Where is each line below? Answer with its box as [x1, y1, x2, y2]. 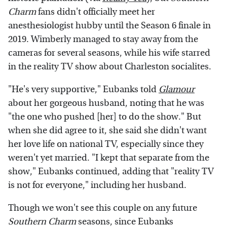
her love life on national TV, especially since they [8, 138, 204, 149]
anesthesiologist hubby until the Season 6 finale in [8, 20, 211, 31]
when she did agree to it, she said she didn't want [8, 125, 207, 136]
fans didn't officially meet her [36, 6, 155, 17]
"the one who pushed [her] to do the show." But [8, 111, 201, 122]
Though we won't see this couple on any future [8, 202, 197, 213]
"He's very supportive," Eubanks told [8, 84, 159, 95]
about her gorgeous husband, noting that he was [8, 97, 204, 108]
